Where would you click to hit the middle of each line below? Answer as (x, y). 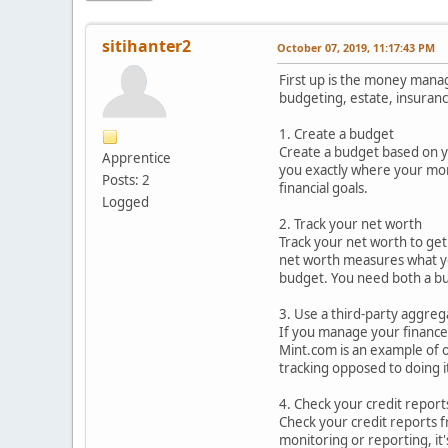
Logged (125, 201)
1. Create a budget (336, 133)
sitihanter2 (146, 45)
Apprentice (136, 157)
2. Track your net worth (350, 223)
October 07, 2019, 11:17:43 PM (356, 47)
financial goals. (323, 187)
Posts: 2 (126, 179)
